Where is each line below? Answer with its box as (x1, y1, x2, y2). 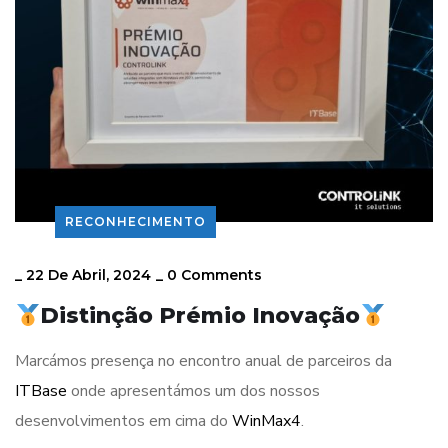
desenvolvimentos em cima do (15, 410, 232, 433)
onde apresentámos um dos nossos (67, 380, 320, 403)
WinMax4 (232, 410, 301, 433)
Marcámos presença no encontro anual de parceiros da (15, 350, 392, 373)
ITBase (15, 380, 67, 403)
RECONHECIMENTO (65, 214, 206, 230)
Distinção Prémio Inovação (40, 302, 361, 330)
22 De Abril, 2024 (26, 266, 151, 285)
